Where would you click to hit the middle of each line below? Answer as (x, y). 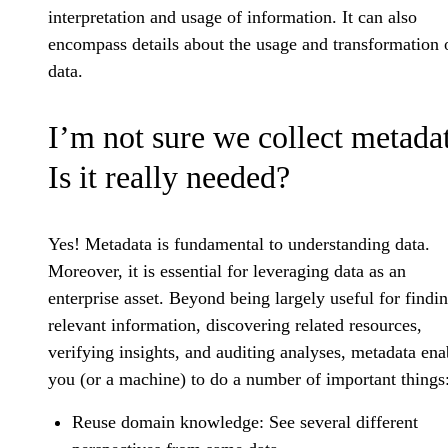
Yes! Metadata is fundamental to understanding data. (239, 244)
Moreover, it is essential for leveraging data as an (227, 271)
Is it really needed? (169, 177)
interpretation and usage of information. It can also (232, 17)
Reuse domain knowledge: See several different (245, 422)
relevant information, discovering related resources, (235, 325)
